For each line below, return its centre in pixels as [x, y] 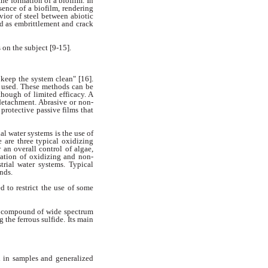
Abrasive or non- [66, 102]
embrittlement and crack [54, 24]
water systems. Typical [56, 165]
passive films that [65, 109]
